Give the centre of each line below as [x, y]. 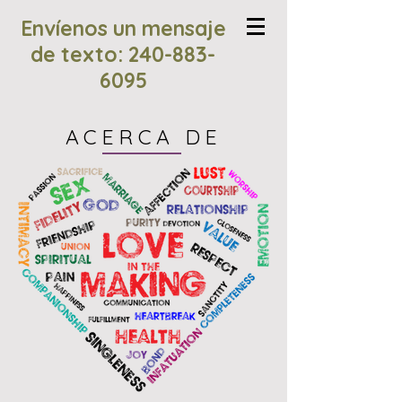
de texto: [79, 54]
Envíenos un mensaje [123, 28]
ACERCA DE [144, 137]
